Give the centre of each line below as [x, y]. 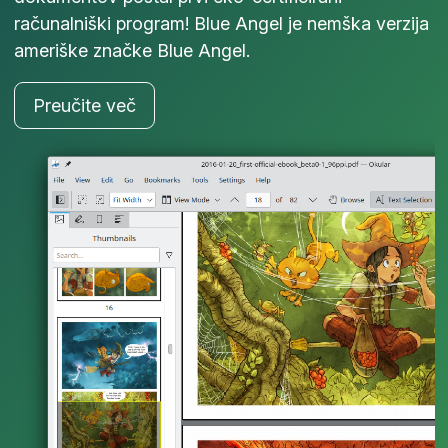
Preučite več [84, 105]
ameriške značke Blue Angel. [131, 50]
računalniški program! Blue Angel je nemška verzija [221, 23]
